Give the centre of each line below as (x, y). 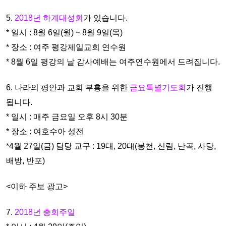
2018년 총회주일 (44, 212)
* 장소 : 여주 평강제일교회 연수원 (66, 47)
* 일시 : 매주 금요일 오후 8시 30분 (68, 117)
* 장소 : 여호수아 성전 (46, 131)
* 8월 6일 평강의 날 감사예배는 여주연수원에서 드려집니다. (113, 62)
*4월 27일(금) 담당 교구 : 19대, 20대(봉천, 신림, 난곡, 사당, (111, 146)
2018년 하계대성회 (49, 18)
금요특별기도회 (158, 88)
